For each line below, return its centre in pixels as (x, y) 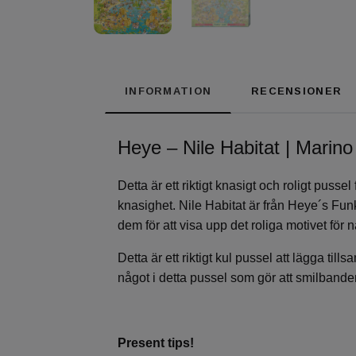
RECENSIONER (297, 91)
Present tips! (156, 343)
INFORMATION (168, 91)
